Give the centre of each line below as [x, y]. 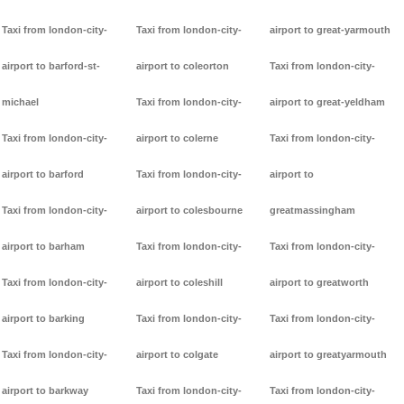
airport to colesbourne [189, 211]
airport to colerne [177, 138]
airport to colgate [177, 355]
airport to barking [43, 319]
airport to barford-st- [51, 66]
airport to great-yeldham [328, 102]
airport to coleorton [182, 66]
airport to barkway [45, 391]
